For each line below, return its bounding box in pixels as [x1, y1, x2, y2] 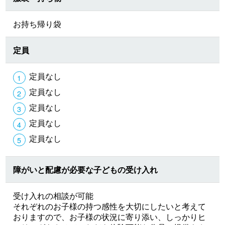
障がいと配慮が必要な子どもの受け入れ [13, 164, 158, 176]
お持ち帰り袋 [13, 18, 62, 30]
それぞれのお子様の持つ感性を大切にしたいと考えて [13, 200, 206, 212]
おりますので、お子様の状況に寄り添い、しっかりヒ [13, 211, 206, 223]
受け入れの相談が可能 [13, 190, 94, 202]
